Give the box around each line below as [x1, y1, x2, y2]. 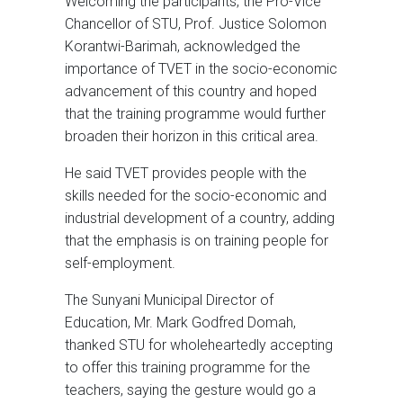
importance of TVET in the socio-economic [65, 60, 337, 78]
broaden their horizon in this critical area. [65, 128, 318, 146]
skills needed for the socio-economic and [65, 187, 327, 205]
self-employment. [65, 255, 175, 273]
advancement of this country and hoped [65, 83, 317, 101]
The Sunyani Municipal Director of [65, 291, 273, 309]
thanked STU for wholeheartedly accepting [65, 336, 333, 354]
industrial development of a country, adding [65, 210, 335, 228]
